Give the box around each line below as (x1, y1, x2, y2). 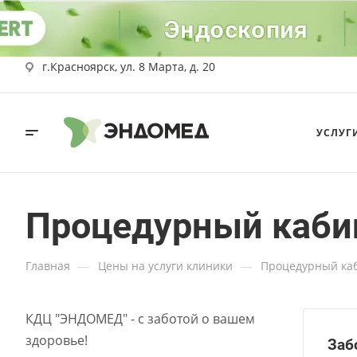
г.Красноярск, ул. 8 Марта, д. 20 (42, 58, 215, 74)
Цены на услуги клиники (98, 258, 233, 273)
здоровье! (25, 331, 88, 349)
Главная (25, 258, 70, 273)
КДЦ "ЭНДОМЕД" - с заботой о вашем (25, 310, 255, 328)
